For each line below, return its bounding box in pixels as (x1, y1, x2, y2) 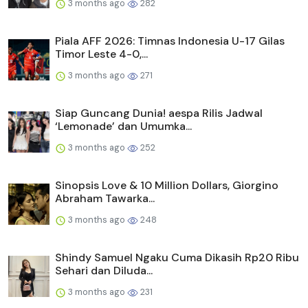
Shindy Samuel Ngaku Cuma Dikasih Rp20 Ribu (55, 250, 299, 265)
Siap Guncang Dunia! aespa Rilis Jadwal (55, 106, 263, 121)
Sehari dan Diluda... (55, 263, 153, 278)
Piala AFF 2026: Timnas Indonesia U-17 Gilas (55, 34, 285, 49)
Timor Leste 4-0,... (55, 47, 148, 62)
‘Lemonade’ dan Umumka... (55, 119, 192, 134)
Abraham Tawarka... (55, 191, 155, 206)
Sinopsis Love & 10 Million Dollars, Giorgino (55, 178, 278, 193)
